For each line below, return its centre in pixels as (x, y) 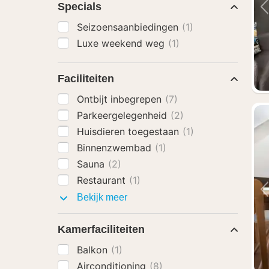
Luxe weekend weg (122, 43)
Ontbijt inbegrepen (121, 99)
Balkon (94, 250)
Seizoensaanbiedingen (129, 27)
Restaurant (103, 180)
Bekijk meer (101, 197)
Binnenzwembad (116, 148)
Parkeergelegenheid (123, 115)
